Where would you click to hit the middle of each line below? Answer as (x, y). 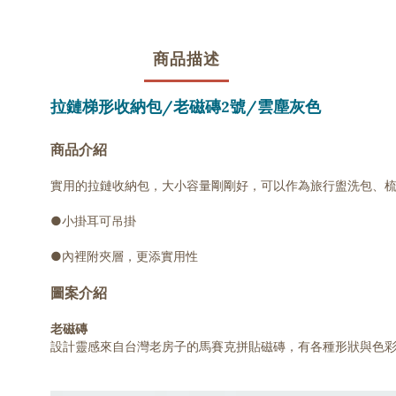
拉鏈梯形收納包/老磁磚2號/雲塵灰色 (186, 107)
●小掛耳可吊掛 (93, 221)
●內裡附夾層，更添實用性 (124, 256)
